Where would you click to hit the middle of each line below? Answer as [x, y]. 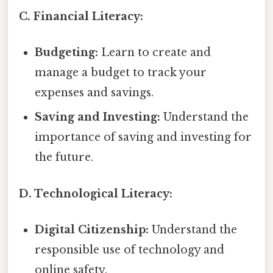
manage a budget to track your [121, 73]
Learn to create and [155, 53]
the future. [64, 158]
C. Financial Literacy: [81, 17]
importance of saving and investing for [144, 137]
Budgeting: [67, 53]
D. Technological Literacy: [96, 193]
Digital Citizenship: [92, 229]
